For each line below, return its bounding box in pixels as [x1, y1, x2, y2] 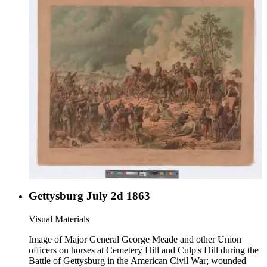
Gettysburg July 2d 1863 [29, 190, 150, 203]
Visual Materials [29, 214, 89, 225]
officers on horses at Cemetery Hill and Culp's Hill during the [29, 245, 259, 256]
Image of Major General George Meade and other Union [29, 234, 241, 245]
